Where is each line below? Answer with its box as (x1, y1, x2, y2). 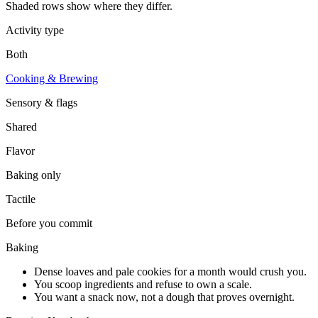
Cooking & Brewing (6, 72, 98, 84)
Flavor (6, 144, 35, 157)
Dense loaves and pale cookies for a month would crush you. (34, 265, 307, 278)
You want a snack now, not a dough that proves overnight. (34, 290, 295, 303)
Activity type (6, 23, 64, 36)
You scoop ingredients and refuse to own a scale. (34, 278, 252, 290)
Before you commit (6, 216, 92, 229)
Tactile (6, 192, 35, 205)
